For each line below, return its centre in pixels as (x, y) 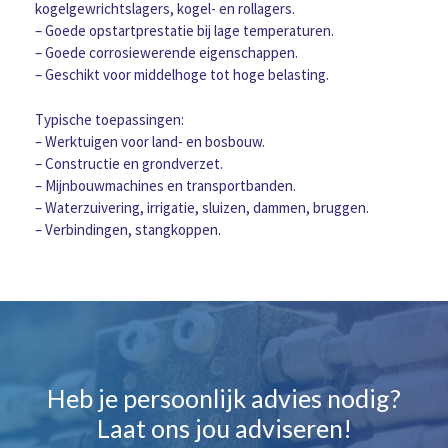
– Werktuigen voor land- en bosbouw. (150, 141)
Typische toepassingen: (109, 119)
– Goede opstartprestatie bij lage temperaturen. (184, 31)
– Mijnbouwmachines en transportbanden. (165, 185)
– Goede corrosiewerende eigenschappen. (166, 53)
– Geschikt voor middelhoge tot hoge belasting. (182, 75)
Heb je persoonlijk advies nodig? (224, 398)
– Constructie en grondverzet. (129, 163)
